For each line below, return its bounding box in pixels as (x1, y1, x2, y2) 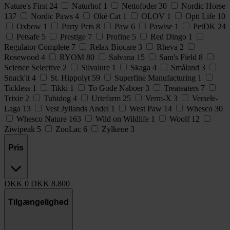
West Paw (129, 104, 164, 113)
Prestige (60, 32, 88, 41)
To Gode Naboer (88, 83, 145, 92)
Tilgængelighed (8, 198, 69, 207)
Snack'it (4, 73, 32, 82)
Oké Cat (93, 11, 123, 21)
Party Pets (62, 22, 96, 31)
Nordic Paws (31, 11, 75, 21)
